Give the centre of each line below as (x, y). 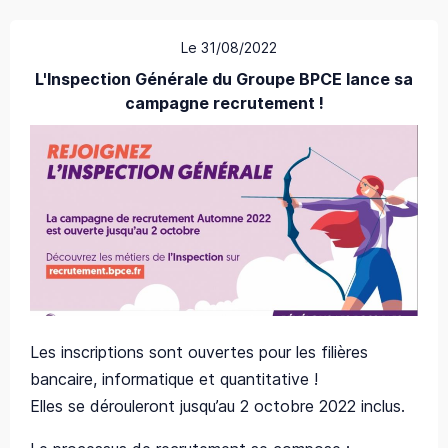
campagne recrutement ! (224, 102)
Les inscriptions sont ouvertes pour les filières (199, 352)
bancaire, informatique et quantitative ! (176, 379)
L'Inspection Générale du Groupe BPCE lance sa (224, 78)
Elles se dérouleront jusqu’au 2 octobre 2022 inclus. (217, 406)
